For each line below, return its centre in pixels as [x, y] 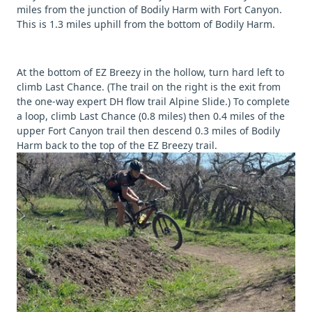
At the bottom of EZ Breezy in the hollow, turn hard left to [150, 72]
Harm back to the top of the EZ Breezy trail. [117, 146]
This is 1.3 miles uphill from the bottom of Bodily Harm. [146, 24]
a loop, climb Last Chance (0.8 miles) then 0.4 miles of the [151, 116]
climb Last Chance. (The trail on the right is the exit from [149, 87]
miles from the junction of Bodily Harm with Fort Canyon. [149, 10]
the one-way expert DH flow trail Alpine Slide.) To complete [153, 102]
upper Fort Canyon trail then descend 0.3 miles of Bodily [148, 131]
